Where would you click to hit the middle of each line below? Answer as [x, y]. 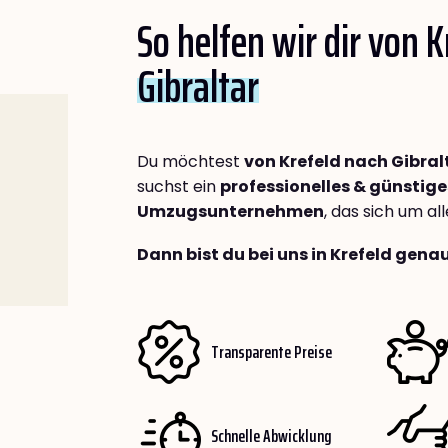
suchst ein [178, 187]
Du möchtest [190, 162]
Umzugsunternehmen [230, 212]
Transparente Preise [271, 351]
